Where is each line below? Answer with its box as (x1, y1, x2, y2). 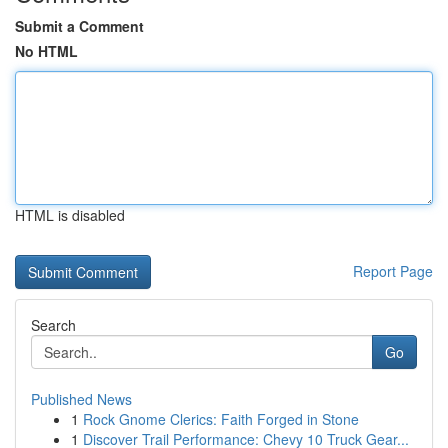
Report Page (353, 261, 433, 281)
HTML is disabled (15, 205, 125, 225)
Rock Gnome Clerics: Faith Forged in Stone (83, 409, 359, 429)
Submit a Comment (15, 16, 144, 36)
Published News (31, 389, 132, 409)
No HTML (15, 41, 78, 61)
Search (31, 315, 76, 335)
